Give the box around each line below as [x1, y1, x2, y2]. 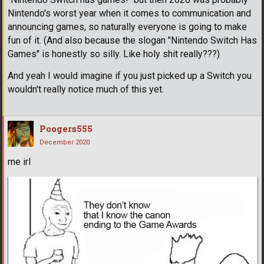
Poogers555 [39, 123, 93, 135]
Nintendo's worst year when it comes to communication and [8, 8, 251, 19]
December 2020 [39, 138, 90, 147]
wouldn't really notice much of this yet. [8, 84, 164, 95]
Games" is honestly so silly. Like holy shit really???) [8, 48, 220, 60]
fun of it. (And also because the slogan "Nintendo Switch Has [8, 35, 257, 47]
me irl [8, 156, 31, 168]
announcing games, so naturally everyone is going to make [8, 21, 247, 33]
